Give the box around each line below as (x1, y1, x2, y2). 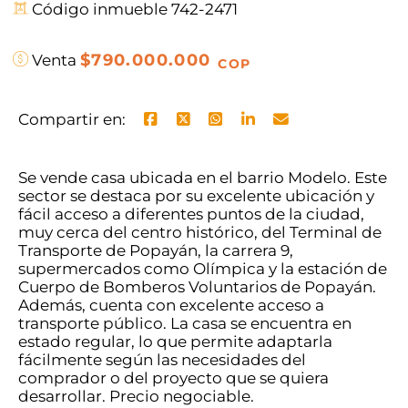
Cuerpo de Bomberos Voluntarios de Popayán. (18, 277, 376, 296)
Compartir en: (18, 109, 126, 128)
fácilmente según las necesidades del (18, 350, 306, 369)
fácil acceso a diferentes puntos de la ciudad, (18, 204, 364, 223)
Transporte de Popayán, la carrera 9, (18, 240, 293, 260)
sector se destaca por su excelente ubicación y (18, 186, 374, 205)
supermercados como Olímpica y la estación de (18, 259, 387, 278)
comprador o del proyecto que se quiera (18, 368, 329, 387)
